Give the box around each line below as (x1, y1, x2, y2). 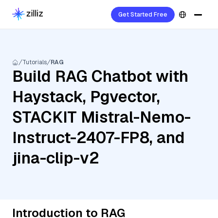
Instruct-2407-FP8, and (12, 127, 185, 147)
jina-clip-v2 (12, 148, 99, 168)
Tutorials (22, 58, 47, 66)
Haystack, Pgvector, (12, 87, 160, 107)
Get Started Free (118, 11, 167, 18)
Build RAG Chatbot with (12, 66, 188, 86)
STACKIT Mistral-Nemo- (12, 107, 191, 127)
